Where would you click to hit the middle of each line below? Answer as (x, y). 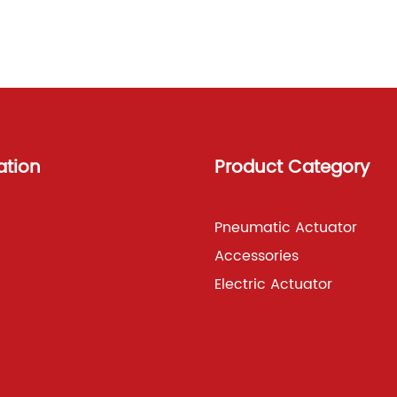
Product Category (292, 168)
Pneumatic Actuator (285, 228)
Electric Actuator (273, 285)
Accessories (256, 257)
